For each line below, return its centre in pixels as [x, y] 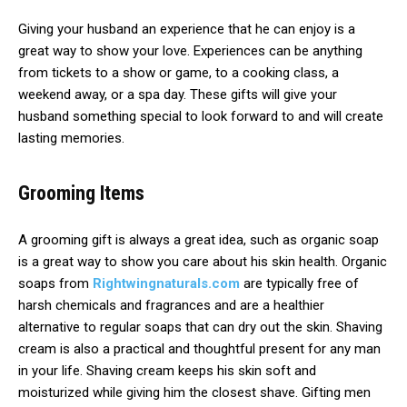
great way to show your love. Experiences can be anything [190, 51]
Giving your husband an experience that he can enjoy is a [187, 30]
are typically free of [301, 284]
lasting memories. [71, 139]
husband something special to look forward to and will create [201, 117]
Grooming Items [81, 194]
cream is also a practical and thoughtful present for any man [199, 349]
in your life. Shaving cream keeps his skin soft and [167, 371]
